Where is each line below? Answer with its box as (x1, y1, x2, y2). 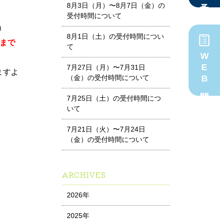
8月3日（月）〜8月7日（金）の (67, 1, 165, 9)
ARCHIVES (62, 169, 106, 180)
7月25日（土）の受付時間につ (67, 94, 161, 102)
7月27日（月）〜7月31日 (67, 63, 145, 71)
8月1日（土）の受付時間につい (67, 32, 164, 40)
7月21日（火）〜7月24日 (67, 125, 145, 133)
